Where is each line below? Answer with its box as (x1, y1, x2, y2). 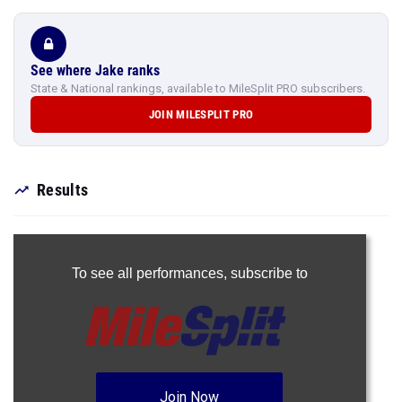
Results (37, 180, 89, 199)
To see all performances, (71, 266, 231, 281)
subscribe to (230, 266, 308, 281)
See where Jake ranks (31, 62, 160, 79)
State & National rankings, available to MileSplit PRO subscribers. (31, 82, 365, 95)
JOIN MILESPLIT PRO (148, 108, 254, 121)
